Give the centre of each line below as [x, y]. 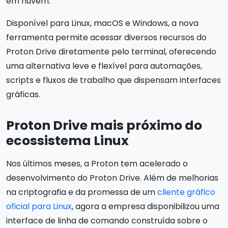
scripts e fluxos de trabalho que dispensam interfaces [113, 80]
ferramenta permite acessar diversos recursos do [106, 37]
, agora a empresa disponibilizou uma [146, 206]
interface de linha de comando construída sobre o [107, 220]
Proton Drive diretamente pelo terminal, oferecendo [111, 51]
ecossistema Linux [67, 140]
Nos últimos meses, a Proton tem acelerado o [97, 163]
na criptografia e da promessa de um [82, 192]
